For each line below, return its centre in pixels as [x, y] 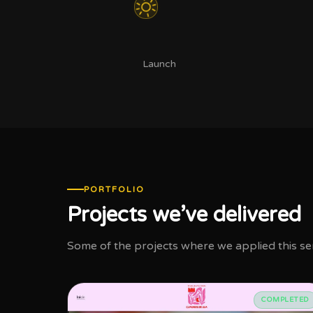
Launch [159, 64]
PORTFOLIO [114, 189]
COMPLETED [285, 300]
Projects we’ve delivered [184, 215]
